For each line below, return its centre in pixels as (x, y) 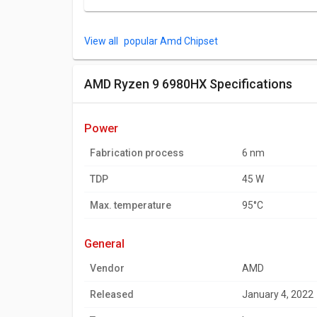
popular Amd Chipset (170, 41)
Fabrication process (137, 153)
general (108, 244)
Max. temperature (131, 205)
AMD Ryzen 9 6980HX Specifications (192, 84)
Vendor (107, 268)
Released (112, 294)
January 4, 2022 (278, 294)
